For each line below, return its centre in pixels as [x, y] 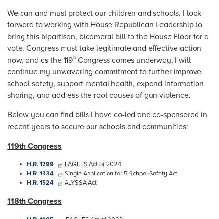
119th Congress [34, 146]
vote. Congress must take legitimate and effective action [104, 48]
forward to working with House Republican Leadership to [105, 25]
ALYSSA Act [81, 183]
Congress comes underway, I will [134, 60]
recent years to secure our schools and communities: [98, 126]
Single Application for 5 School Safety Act [121, 173]
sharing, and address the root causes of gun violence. [99, 95]
